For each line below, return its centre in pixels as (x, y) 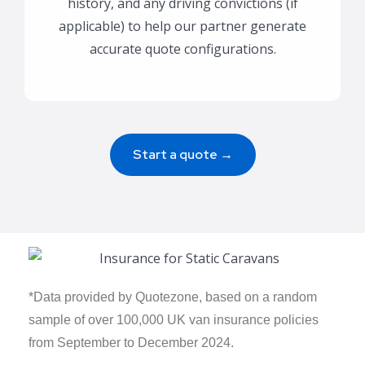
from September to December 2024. (131, 342)
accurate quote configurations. (182, 49)
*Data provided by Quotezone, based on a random (173, 297)
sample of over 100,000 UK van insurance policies (174, 319)
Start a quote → (182, 155)
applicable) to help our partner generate (182, 26)
